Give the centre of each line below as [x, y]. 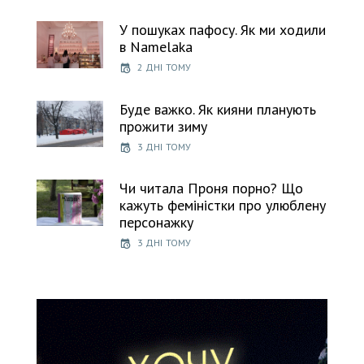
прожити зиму [163, 126]
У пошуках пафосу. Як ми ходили [222, 30]
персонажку [156, 222]
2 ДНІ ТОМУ [164, 67]
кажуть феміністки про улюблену [222, 205]
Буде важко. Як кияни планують [217, 109]
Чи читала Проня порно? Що [211, 188]
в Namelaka [156, 47]
